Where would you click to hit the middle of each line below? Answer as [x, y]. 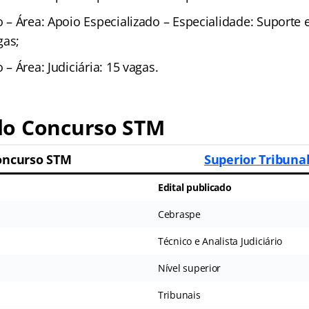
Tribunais [179, 295]
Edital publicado [195, 188]
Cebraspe [179, 215]
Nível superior [189, 268]
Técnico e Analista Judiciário [220, 241]
